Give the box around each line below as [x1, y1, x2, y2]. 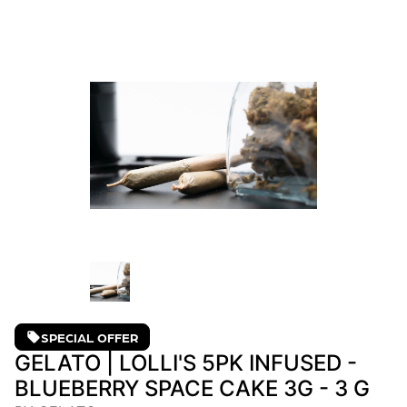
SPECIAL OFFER [41, 330, 138, 344]
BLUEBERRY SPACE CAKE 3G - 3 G [15, 375, 370, 402]
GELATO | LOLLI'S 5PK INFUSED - [15, 350, 357, 376]
